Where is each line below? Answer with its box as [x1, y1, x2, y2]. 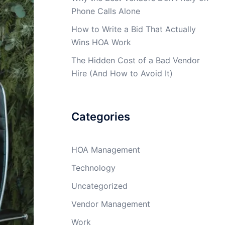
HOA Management [71, 144, 140, 155]
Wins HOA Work [71, 37, 131, 47]
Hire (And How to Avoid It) [71, 68, 173, 78]
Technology [71, 162, 116, 173]
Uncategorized [71, 180, 128, 191]
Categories [71, 109, 130, 123]
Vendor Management [71, 198, 150, 209]
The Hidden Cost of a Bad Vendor [71, 55, 200, 65]
